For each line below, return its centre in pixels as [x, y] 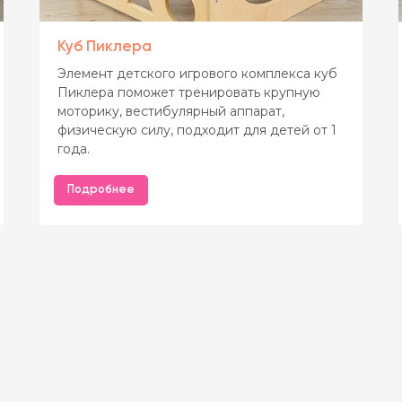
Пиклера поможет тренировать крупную [189, 92]
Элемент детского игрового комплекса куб [197, 73]
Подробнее [101, 189]
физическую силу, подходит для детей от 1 [197, 130]
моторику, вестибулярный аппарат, [171, 111]
